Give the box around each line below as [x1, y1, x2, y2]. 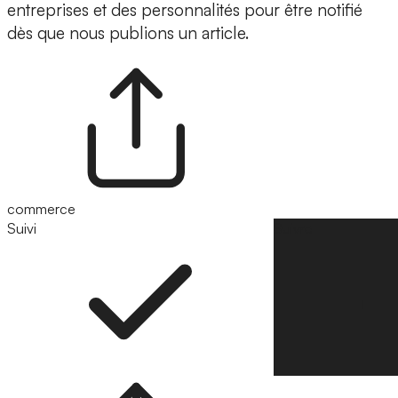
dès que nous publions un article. [7, 22, 249, 44]
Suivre [274, 219, 313, 238]
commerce [7, 200, 76, 219]
